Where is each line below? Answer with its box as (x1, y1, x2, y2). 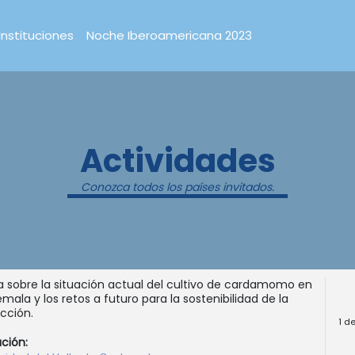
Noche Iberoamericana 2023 (86, 27, 252, 44)
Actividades (79, 139, 276, 184)
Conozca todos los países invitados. (81, 179, 274, 196)
